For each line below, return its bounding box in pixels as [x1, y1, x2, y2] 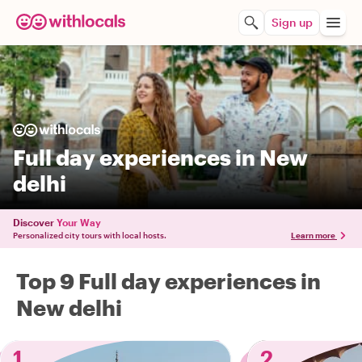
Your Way [57, 217, 101, 228]
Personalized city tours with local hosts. [13, 230, 166, 240]
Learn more [291, 230, 335, 240]
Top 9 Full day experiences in [16, 268, 321, 293]
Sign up [271, 15, 313, 29]
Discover [13, 217, 54, 228]
